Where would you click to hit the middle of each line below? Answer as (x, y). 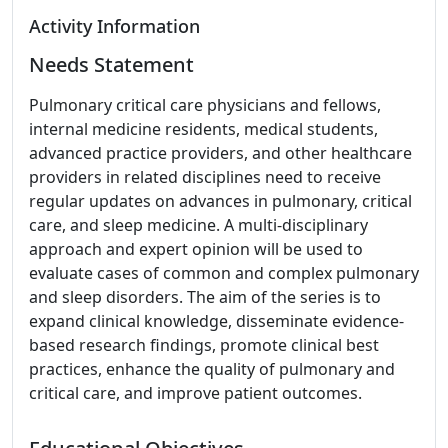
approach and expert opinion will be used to (196, 249)
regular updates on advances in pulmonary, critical (220, 201)
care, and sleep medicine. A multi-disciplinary (198, 225)
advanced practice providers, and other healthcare (220, 153)
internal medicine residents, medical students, (203, 129)
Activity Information (114, 26)
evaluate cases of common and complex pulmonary (224, 273)
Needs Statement (111, 64)
